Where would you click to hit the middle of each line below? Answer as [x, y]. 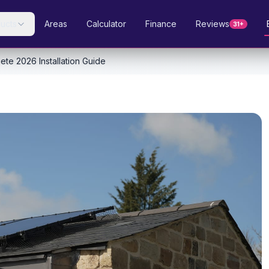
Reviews [213, 24]
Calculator [107, 24]
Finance [161, 24]
